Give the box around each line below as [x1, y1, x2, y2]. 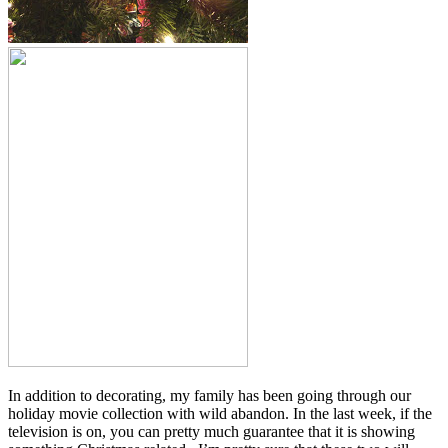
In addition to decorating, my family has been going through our [8, 387, 411, 405]
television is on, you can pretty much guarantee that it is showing [8, 423, 415, 441]
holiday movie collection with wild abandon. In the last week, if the [8, 405, 432, 423]
